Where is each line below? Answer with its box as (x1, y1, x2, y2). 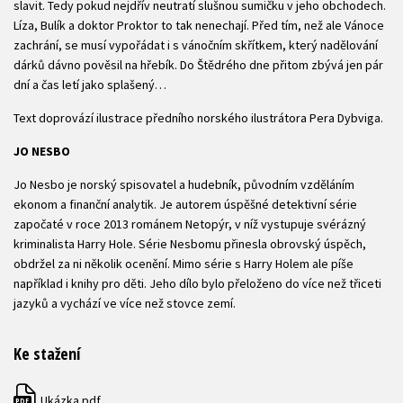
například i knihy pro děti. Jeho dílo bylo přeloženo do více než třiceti (13, 274, 381, 291)
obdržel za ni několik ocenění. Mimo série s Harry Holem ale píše (13, 255, 354, 272)
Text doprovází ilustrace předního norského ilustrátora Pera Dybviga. (13, 109, 383, 126)
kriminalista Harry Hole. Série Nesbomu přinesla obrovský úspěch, (13, 235, 366, 252)
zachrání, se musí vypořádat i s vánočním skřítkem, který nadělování (13, 36, 378, 53)
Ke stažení (13, 342, 80, 364)
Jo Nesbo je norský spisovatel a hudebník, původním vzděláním (13, 175, 354, 193)
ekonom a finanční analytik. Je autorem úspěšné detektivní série (13, 195, 357, 212)
